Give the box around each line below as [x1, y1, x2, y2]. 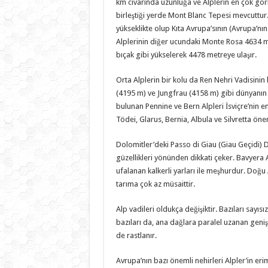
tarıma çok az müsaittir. [115, 179, 195, 188]
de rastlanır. [115, 230, 157, 240]
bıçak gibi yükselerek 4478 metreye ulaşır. [115, 50, 257, 59]
